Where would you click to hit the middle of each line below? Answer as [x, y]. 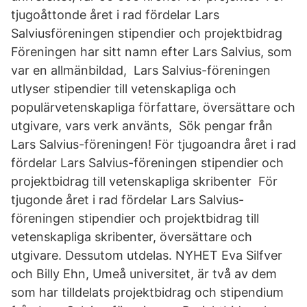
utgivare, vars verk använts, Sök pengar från [142, 126]
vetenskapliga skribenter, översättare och [132, 237]
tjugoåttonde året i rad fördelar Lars [115, 15]
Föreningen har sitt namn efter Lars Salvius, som [151, 52]
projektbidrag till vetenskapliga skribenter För [144, 181]
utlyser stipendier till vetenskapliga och [124, 89]
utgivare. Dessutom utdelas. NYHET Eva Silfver [147, 255]
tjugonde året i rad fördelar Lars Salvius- [127, 200]
